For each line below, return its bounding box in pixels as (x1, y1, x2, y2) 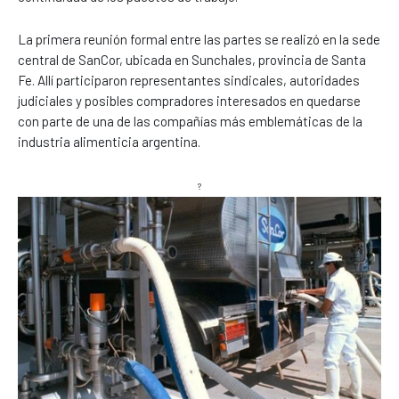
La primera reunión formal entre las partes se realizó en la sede (18, 30, 380, 47)
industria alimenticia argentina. (18, 133, 200, 150)
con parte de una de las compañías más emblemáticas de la (18, 112, 362, 129)
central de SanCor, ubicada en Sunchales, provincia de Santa (18, 51, 366, 68)
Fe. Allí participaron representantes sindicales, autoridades (18, 71, 360, 88)
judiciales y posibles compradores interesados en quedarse (18, 92, 361, 109)
